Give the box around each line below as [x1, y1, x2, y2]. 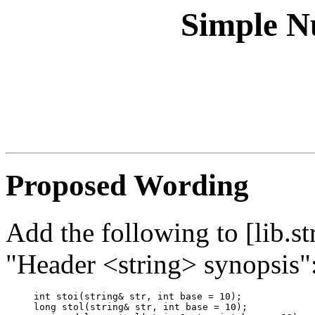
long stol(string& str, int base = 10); [34, 302, 247, 313]
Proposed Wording [6, 169, 249, 202]
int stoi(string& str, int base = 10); [34, 291, 242, 302]
